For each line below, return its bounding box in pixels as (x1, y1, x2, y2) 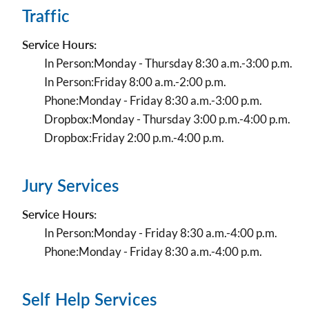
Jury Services (22, 175, 119, 195)
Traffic (22, 6, 70, 26)
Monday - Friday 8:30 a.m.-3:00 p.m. (79, 93, 262, 108)
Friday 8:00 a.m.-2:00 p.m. (94, 74, 226, 89)
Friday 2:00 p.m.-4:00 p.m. (92, 130, 224, 145)
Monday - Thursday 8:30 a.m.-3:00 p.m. (94, 56, 292, 70)
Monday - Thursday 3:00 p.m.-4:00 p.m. (92, 112, 290, 126)
